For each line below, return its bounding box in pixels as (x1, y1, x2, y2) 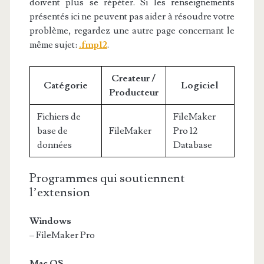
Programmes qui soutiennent (29, 170, 185, 186)
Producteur (108, 87, 159, 98)
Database (173, 139, 212, 151)
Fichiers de (37, 111, 81, 123)
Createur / (111, 72, 156, 84)
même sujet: (29, 39, 79, 51)
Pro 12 (173, 125, 197, 137)
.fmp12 (78, 39, 107, 51)
